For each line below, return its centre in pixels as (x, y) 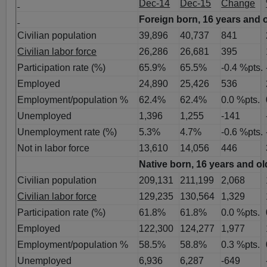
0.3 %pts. (241, 244)
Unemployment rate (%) (67, 132)
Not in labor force (54, 148)
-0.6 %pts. (242, 132)
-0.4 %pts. (242, 67)
